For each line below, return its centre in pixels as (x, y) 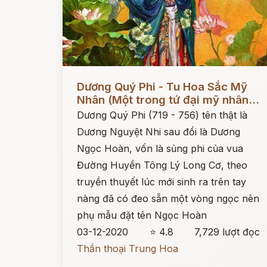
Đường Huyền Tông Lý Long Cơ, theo (162, 165)
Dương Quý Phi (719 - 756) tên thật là (162, 115)
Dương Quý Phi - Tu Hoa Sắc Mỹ (162, 87)
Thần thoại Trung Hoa (128, 249)
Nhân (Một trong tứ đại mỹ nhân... (168, 100)
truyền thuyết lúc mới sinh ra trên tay (162, 182)
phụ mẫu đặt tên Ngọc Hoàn (142, 215)
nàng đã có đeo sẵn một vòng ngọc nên (168, 198)
